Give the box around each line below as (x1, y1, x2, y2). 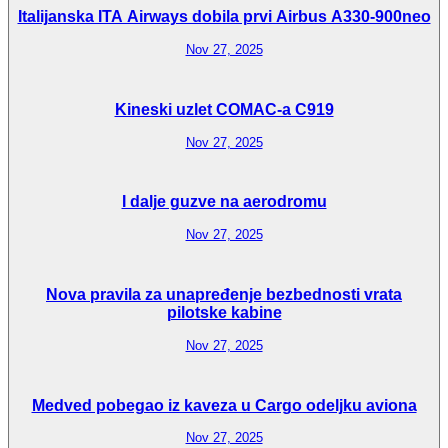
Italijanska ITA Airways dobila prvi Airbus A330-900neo (17, 8, 431, 26)
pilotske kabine (166, 303, 282, 321)
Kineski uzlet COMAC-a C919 (114, 100, 334, 118)
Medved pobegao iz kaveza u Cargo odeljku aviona (31, 396, 417, 414)
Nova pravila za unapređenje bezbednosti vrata (46, 285, 402, 303)
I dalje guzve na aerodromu (121, 193, 327, 211)
